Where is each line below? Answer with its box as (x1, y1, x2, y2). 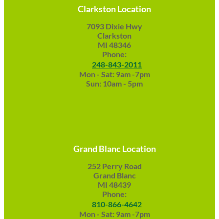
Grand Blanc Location (73, 143, 156, 154)
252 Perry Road (87, 161, 142, 171)
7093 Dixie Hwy (87, 22, 142, 31)
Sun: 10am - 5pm (86, 79, 143, 88)
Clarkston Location (78, 3, 151, 14)
